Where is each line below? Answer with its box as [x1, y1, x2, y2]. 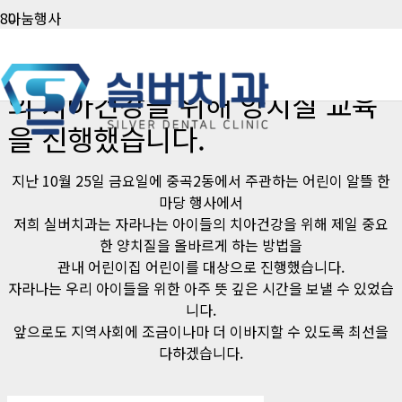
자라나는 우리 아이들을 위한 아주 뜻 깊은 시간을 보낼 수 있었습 [8, 276, 394, 299]
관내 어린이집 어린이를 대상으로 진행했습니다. [57, 255, 345, 277]
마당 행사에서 [159, 190, 243, 213]
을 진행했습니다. [7, 117, 205, 159]
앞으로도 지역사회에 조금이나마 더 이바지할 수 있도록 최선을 [13, 319, 389, 342]
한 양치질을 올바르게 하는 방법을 [100, 233, 302, 256]
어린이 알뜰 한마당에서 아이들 [7, 48, 370, 91]
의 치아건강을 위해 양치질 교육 [7, 83, 378, 125]
